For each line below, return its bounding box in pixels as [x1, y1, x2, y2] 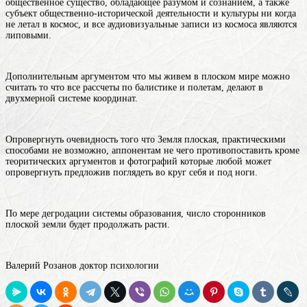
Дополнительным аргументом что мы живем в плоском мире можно [5, 71, 290, 82]
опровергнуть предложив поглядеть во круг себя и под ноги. [5, 167, 258, 177]
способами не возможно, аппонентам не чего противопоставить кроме [5, 145, 299, 156]
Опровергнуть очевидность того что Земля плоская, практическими [5, 134, 286, 145]
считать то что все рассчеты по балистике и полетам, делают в [5, 82, 263, 93]
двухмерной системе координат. [5, 93, 138, 103]
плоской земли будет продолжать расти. [5, 219, 170, 230]
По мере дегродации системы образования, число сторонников [5, 208, 266, 219]
